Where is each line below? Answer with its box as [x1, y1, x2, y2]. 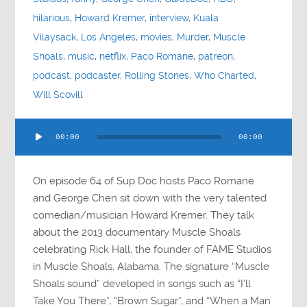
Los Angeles [81, 32, 136, 44]
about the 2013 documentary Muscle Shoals [33, 226, 241, 239]
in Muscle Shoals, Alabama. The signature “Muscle [33, 260, 270, 273]
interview [149, 12, 189, 25]
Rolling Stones [125, 70, 190, 82]
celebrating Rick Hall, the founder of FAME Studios [33, 243, 272, 256]
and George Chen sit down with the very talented [33, 192, 267, 205]
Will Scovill [33, 89, 84, 101]
